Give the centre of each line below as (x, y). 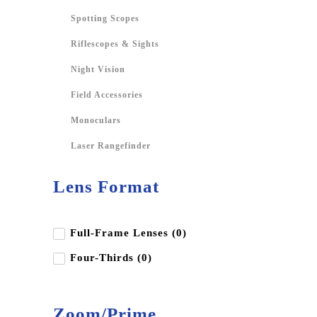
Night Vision (98, 69)
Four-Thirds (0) (111, 257)
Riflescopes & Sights (115, 44)
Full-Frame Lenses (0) (128, 232)
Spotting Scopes (105, 18)
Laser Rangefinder (111, 145)
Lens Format (106, 186)
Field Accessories (107, 94)
